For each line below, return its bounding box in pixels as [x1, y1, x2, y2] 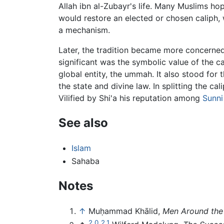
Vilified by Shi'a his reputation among [58, 93, 202, 103]
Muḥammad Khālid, [88, 205, 162, 216]
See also [58, 115, 108, 130]
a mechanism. [58, 25, 110, 35]
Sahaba [71, 155, 99, 166]
